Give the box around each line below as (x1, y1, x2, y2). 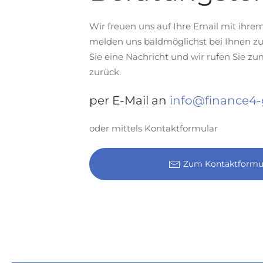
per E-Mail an (89, 93, 170, 107)
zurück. (89, 66, 121, 77)
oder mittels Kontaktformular (89, 123, 218, 134)
